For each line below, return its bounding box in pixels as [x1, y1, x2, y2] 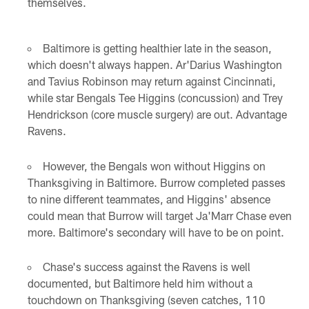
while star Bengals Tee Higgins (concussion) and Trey [27, 91, 283, 105]
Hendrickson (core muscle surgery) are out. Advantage [27, 108, 287, 121]
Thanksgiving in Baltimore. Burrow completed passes [27, 175, 286, 189]
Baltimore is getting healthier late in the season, [42, 41, 272, 55]
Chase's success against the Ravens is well [42, 259, 250, 273]
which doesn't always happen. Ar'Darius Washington [27, 58, 282, 72]
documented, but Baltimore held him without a [27, 276, 252, 290]
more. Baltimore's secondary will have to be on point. [27, 225, 284, 239]
